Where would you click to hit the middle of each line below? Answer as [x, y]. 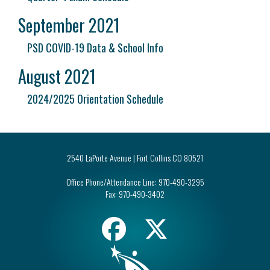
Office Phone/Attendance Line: [111, 182]
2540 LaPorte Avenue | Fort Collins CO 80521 [135, 158]
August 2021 [57, 76]
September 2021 [69, 25]
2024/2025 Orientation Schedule [95, 99]
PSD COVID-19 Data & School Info [95, 48]
